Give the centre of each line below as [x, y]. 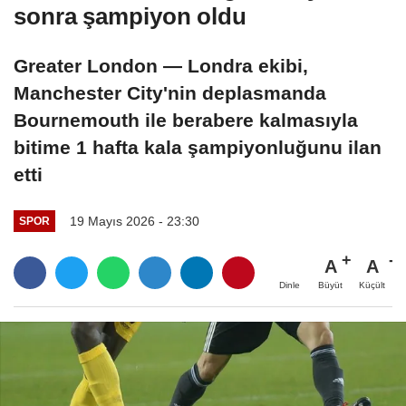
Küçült [372, 285]
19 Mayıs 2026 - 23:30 [134, 221]
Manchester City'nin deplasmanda [170, 93]
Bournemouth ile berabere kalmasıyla [186, 121]
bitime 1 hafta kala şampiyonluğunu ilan [198, 148]
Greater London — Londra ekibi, [161, 66]
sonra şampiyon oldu [130, 17]
